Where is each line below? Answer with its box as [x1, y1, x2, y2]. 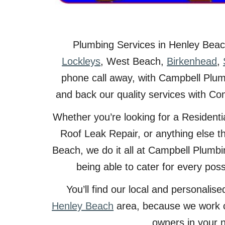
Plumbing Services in [72, 39, 169, 50]
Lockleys [62, 56, 101, 67]
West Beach [106, 56, 161, 67]
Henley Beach [52, 200, 114, 211]
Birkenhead [167, 56, 217, 67]
